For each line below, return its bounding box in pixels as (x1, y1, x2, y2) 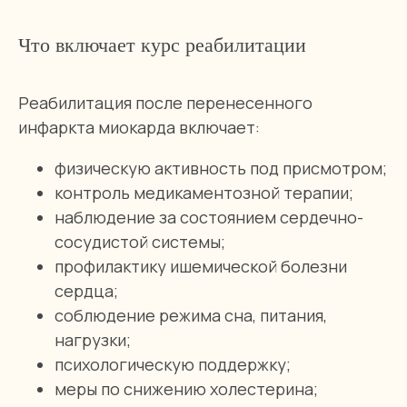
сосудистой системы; (55, 231, 225, 253)
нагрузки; (55, 329, 131, 351)
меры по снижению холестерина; (55, 378, 318, 400)
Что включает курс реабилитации (18, 34, 306, 56)
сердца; (55, 280, 118, 302)
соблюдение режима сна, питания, (55, 304, 327, 326)
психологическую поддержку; (55, 353, 291, 375)
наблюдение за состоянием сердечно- (55, 206, 363, 228)
